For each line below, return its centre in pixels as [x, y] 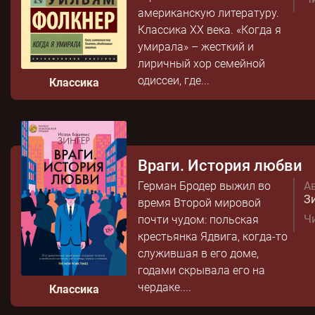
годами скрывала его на [201, 270]
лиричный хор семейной [201, 64]
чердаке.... [165, 287]
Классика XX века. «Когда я [210, 30]
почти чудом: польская [198, 220]
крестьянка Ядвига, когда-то [213, 237]
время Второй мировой [199, 203]
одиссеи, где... [174, 81]
